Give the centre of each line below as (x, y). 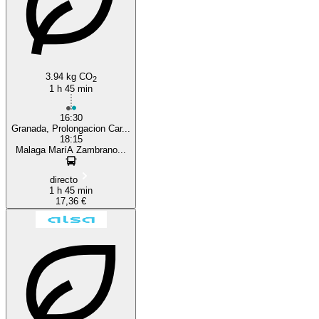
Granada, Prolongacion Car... (71, 128)
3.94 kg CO (69, 76)
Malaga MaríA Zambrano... (71, 150)
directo (64, 179)
